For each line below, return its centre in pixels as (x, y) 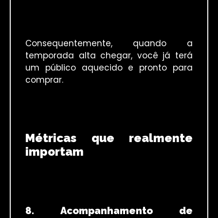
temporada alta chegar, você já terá (109, 55)
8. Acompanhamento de (109, 210)
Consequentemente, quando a (109, 43)
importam (54, 151)
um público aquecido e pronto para (109, 67)
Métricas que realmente (109, 138)
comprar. (44, 80)
